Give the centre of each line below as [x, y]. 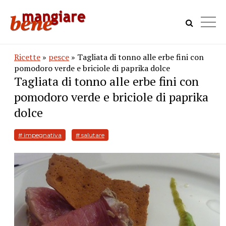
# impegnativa [40, 135]
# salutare [90, 135]
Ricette [27, 57]
